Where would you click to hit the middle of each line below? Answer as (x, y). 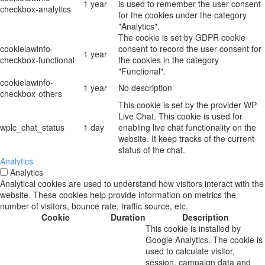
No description (145, 88)
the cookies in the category (169, 60)
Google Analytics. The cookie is (204, 240)
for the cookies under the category (182, 15)
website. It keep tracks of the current (186, 139)
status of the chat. (152, 150)
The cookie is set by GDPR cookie (182, 38)
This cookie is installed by (193, 229)
